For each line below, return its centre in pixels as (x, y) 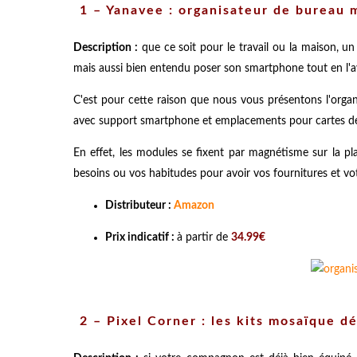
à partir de (204, 237)
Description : (106, 47)
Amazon (194, 205)
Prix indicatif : (141, 237)
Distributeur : (139, 205)
